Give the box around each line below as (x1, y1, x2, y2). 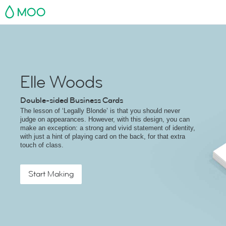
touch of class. (20, 141, 64, 149)
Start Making (28, 168, 74, 180)
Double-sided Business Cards (20, 95, 123, 106)
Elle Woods (20, 71, 103, 93)
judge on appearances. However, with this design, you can (20, 116, 190, 123)
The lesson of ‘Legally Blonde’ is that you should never (20, 107, 180, 115)
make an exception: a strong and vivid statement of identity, (20, 124, 195, 132)
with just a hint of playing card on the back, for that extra (20, 133, 185, 140)
